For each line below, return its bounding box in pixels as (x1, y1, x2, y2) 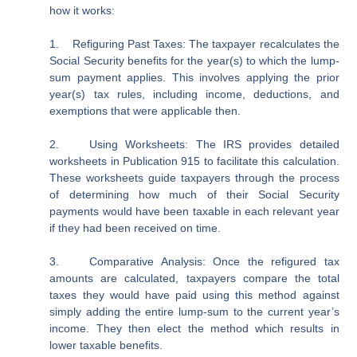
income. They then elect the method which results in (49, 322, 339, 335)
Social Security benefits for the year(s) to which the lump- (49, 54, 339, 68)
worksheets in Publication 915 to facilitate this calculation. (49, 155, 339, 168)
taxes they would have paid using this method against (49, 288, 339, 302)
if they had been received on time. (49, 222, 222, 235)
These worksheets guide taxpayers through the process (49, 171, 339, 185)
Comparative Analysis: (81, 255, 206, 269)
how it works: (49, 4, 116, 18)
